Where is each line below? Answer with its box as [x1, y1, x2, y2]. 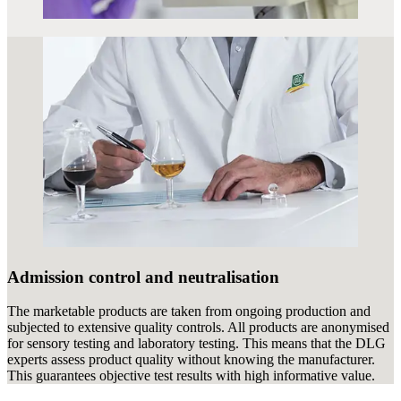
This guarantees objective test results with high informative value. [7, 368, 375, 384]
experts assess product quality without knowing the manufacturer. [7, 352, 375, 368]
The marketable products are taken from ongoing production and [7, 303, 371, 320]
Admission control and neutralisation [7, 267, 279, 286]
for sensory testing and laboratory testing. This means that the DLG [7, 336, 386, 352]
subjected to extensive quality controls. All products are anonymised [7, 320, 389, 336]
